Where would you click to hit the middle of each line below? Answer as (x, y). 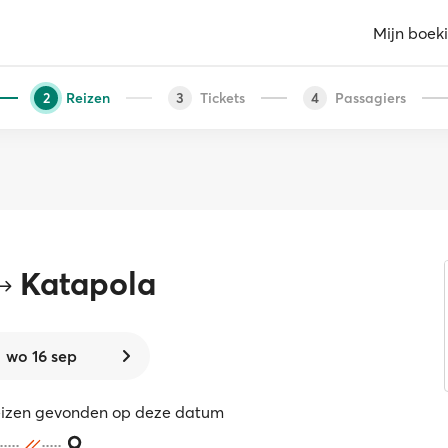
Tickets (222, 97)
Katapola (87, 283)
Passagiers (370, 97)
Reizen (88, 97)
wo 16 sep (42, 356)
